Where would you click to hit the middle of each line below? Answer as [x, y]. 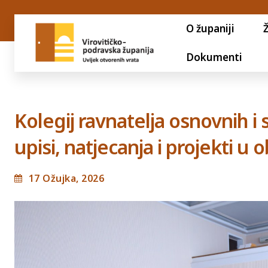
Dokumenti [214, 57]
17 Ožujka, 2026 [66, 178]
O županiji [210, 28]
